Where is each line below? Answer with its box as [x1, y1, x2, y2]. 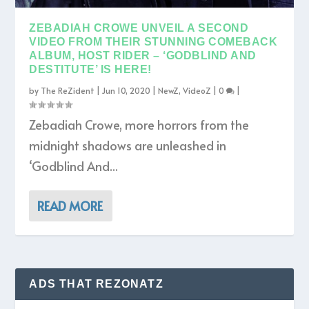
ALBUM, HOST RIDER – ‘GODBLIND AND [29, 49, 257, 61]
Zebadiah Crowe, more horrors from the [29, 115, 250, 133]
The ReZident [41, 84, 95, 96]
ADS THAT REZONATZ [29, 277, 163, 290]
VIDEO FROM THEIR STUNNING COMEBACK [29, 35, 278, 48]
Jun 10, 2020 [102, 84, 151, 96]
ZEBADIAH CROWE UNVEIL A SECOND [29, 21, 249, 34]
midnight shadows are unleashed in [29, 136, 227, 154]
